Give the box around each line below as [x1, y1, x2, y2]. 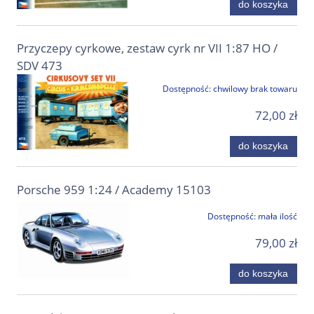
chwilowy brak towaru [213, 83, 297, 95]
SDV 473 [17, 57, 62, 74]
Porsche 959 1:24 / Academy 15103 [17, 181, 211, 198]
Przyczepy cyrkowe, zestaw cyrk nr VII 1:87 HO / [17, 40, 278, 57]
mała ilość [258, 210, 297, 222]
